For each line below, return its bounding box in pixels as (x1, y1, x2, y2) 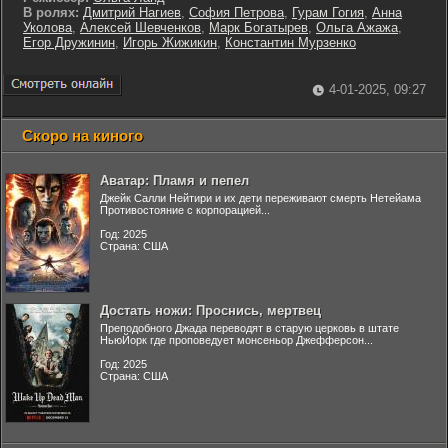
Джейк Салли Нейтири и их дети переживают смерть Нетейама (100, 192, 421, 204)
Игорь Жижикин (123, 35, 217, 50)
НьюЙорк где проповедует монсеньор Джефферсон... (100, 334, 373, 346)
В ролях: (23, 5, 79, 20)
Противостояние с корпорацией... (100, 204, 270, 216)
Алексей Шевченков (80, 20, 201, 35)
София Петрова (189, 5, 284, 20)
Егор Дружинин (23, 35, 115, 50)
